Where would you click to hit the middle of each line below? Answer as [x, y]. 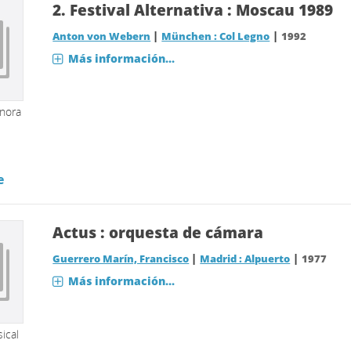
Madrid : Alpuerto [245, 259]
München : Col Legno [216, 36]
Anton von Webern [102, 36]
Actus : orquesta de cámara [158, 233]
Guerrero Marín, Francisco [121, 259]
